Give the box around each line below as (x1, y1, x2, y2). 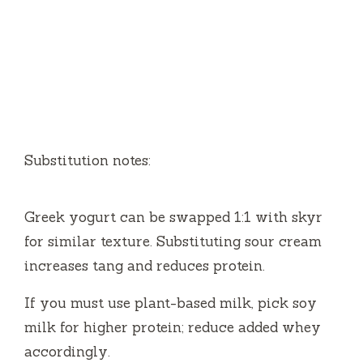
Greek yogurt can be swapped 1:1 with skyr (24, 207, 322, 226)
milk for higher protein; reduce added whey (24, 318, 321, 336)
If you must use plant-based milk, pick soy (24, 293, 317, 312)
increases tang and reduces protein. (24, 256, 265, 275)
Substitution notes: (24, 151, 151, 169)
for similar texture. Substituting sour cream (24, 232, 322, 250)
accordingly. (24, 342, 110, 361)
